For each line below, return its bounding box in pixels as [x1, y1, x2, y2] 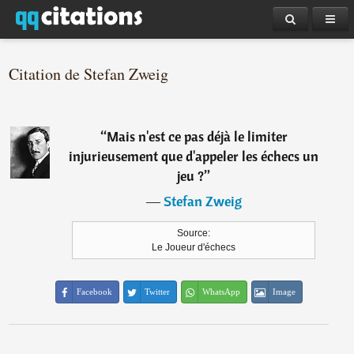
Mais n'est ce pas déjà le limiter [106, 127, 288, 145]
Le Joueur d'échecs [152, 242, 236, 253]
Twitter [145, 287, 171, 296]
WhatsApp [202, 287, 241, 296]
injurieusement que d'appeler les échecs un [69, 147, 319, 165]
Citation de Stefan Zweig [9, 63, 169, 85]
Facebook [77, 287, 113, 296]
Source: [177, 228, 211, 239]
